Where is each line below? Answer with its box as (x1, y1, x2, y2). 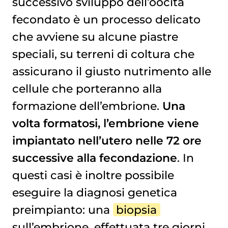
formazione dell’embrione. (12, 99, 162, 112)
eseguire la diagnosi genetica (12, 185, 177, 199)
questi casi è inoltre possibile (12, 168, 174, 182)
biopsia (116, 203, 157, 216)
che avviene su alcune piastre (12, 30, 178, 43)
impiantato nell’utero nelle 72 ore (12, 133, 202, 147)
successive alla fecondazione (12, 151, 177, 164)
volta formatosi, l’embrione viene (12, 116, 199, 130)
